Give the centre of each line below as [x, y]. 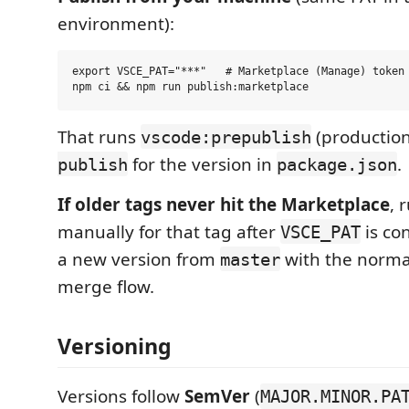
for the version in [202, 164]
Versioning [115, 346]
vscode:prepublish [226, 136]
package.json [337, 164]
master [250, 259]
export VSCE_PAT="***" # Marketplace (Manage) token [238, 72]
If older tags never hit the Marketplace [224, 204]
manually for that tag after [169, 231]
